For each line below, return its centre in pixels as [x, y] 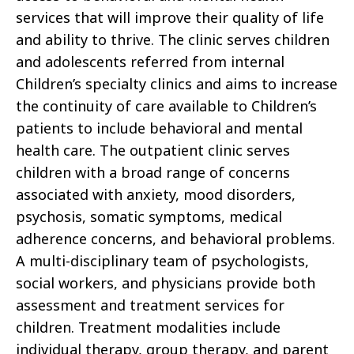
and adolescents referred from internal [150, 62]
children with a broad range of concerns [153, 173]
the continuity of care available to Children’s [166, 106]
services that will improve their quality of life [170, 18]
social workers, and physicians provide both [166, 283]
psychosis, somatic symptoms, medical [149, 217]
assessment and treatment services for [150, 305]
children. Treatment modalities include [148, 328]
